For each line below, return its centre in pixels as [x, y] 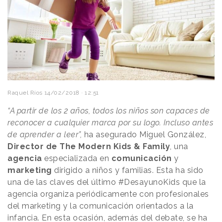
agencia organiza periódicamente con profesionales [108, 194]
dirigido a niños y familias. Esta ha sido [128, 170]
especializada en [77, 159]
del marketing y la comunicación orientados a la [101, 206]
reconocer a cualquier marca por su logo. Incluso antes [110, 123]
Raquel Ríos [25, 93]
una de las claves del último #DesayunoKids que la [107, 182]
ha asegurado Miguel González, [145, 135]
